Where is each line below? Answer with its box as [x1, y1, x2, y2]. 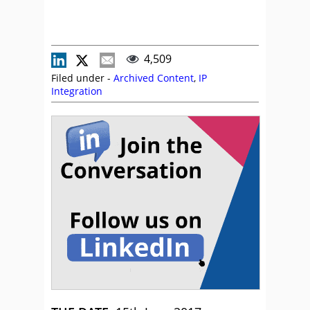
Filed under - [51, 71, 113, 84]
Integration [51, 84, 102, 98]
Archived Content [113, 71, 194, 84]
